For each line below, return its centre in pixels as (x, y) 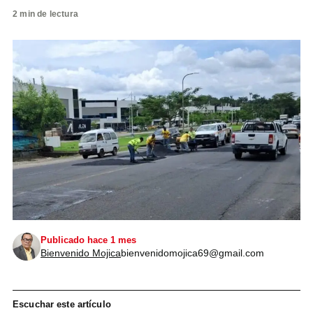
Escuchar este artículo (62, 304)
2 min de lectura (45, 14)
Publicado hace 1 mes (88, 240)
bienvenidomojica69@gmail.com (192, 253)
